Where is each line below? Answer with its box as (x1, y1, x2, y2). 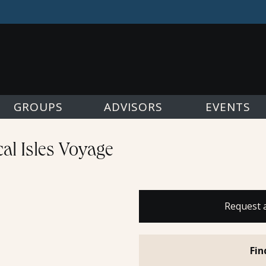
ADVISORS (103, 99, 163, 115)
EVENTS (205, 99, 251, 115)
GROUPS (13, 99, 63, 115)
